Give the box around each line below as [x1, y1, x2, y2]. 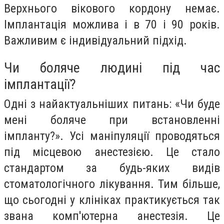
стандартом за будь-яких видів [4, 160, 220, 175]
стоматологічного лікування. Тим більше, [4, 176, 220, 191]
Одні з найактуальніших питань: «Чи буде [4, 96, 220, 111]
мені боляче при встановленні [4, 112, 220, 127]
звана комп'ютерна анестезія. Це [4, 208, 220, 223]
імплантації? [4, 75, 76, 92]
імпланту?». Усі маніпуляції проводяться [4, 128, 220, 143]
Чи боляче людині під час [4, 59, 220, 76]
